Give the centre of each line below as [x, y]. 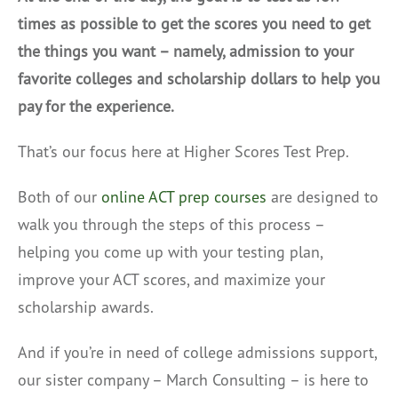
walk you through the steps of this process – [171, 224]
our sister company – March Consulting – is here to [193, 379]
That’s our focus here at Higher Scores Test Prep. [185, 151]
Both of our [60, 196]
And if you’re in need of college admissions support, [197, 352]
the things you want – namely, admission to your [186, 51]
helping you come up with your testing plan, [170, 251]
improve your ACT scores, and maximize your [171, 279]
